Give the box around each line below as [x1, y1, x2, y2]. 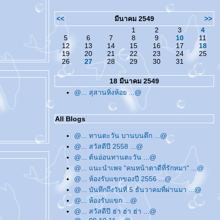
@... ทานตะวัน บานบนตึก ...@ [74, 132, 167, 139]
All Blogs [55, 115, 85, 123]
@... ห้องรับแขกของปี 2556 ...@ [74, 175, 171, 183]
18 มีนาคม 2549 [110, 77, 159, 85]
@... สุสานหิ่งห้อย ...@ [74, 88, 141, 96]
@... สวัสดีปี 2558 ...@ [74, 142, 143, 150]
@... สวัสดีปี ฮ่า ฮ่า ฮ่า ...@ [74, 207, 156, 215]
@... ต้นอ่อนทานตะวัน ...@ [74, 153, 156, 161]
